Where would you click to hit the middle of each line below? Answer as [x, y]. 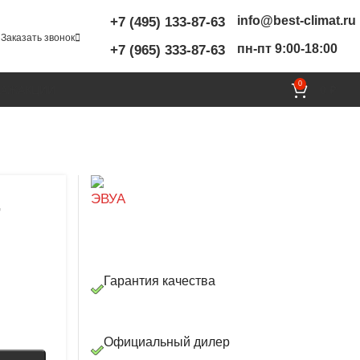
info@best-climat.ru [297, 20]
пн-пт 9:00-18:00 [287, 49]
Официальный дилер [167, 342]
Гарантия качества [160, 281]
